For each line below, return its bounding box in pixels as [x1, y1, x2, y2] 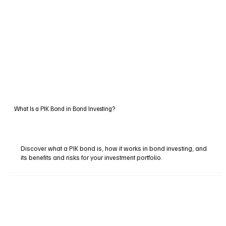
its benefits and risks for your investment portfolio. [21, 153, 163, 161]
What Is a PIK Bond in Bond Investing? [14, 104, 115, 112]
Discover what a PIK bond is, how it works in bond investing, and [21, 144, 207, 152]
